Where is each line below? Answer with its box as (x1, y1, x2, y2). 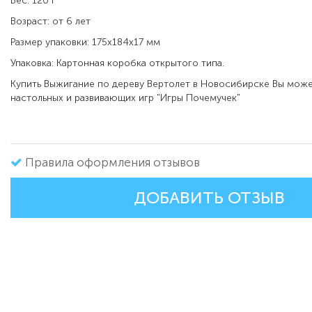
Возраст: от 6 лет (10, 15, 91, 28)
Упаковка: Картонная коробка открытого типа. (10, 57, 224, 70)
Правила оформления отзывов (25, 155, 200, 170)
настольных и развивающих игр (10, 92, 157, 104)
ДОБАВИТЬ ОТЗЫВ (133, 188, 285, 208)
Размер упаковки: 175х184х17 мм (10, 36, 160, 49)
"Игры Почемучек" (157, 92, 240, 104)
